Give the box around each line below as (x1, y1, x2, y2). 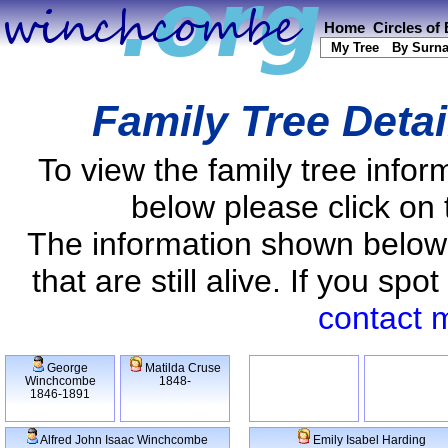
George (43, 361, 88, 375)
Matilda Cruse (141, 361, 221, 375)
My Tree (331, 40, 379, 55)
